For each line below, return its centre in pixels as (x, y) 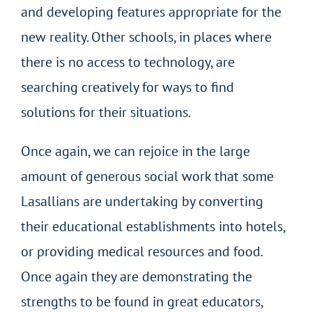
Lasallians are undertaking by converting (142, 202)
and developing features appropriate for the (151, 12)
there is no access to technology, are (128, 62)
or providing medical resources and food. (141, 252)
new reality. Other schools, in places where (146, 37)
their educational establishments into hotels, (153, 227)
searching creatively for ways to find (127, 87)
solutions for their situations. (106, 112)
